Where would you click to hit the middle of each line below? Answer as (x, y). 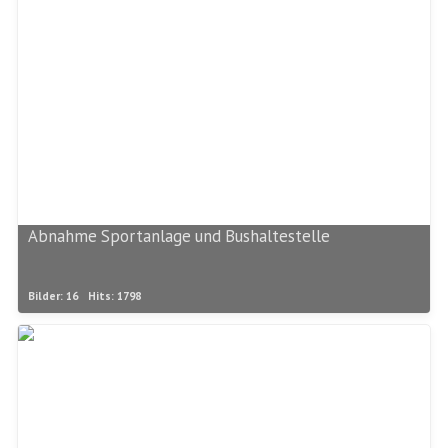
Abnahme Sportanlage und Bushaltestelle (179, 236)
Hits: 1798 (114, 296)
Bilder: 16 (53, 296)
